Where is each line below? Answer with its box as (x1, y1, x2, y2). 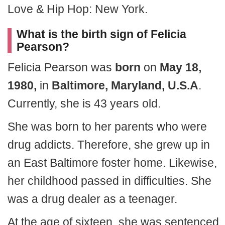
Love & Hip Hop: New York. (8, 3, 148, 16)
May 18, (160, 61, 201, 74)
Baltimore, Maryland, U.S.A (52, 79, 198, 92)
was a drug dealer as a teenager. (8, 192, 177, 205)
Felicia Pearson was (8, 61, 115, 74)
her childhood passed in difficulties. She (8, 174, 211, 187)
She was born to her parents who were (8, 120, 207, 133)
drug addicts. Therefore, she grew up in (8, 138, 210, 151)
